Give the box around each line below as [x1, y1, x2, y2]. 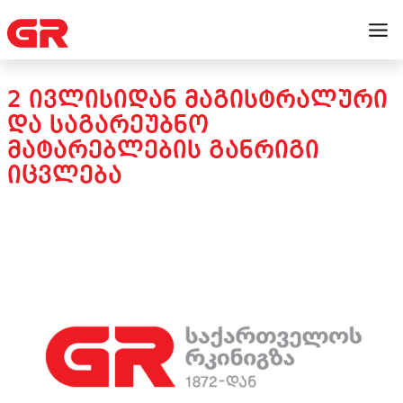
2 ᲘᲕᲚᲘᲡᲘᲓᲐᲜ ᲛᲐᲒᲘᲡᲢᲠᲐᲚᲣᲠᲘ [7, 88, 388, 113]
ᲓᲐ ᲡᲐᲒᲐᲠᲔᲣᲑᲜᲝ [7, 113, 209, 139]
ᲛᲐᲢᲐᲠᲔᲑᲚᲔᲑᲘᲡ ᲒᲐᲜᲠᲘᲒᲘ [7, 139, 319, 164]
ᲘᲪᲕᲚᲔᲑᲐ [7, 164, 122, 189]
